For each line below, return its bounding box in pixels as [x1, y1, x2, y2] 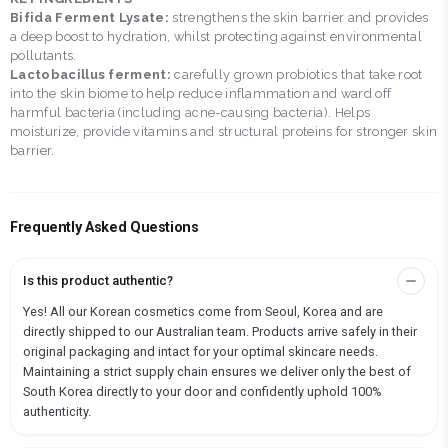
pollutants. [10, 48, 77, 63]
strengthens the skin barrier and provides [169, 10, 429, 25]
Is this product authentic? [23, 273, 173, 288]
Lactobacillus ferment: [10, 67, 175, 82]
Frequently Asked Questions [10, 219, 199, 236]
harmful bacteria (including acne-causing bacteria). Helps [10, 105, 371, 120]
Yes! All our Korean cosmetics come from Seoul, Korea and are [23, 304, 383, 319]
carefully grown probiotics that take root [174, 67, 423, 82]
